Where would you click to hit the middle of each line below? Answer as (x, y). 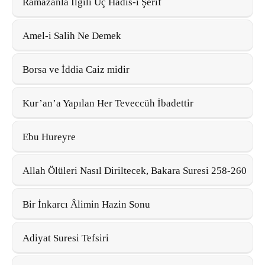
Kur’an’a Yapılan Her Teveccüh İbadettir (108, 103)
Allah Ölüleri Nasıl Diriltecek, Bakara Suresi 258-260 (135, 170)
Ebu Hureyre (49, 137)
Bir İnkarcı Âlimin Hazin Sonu (86, 204)
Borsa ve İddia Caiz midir (76, 69)
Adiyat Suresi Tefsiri (66, 238)
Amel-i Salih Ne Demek (72, 35)
